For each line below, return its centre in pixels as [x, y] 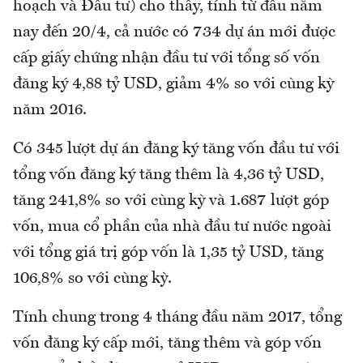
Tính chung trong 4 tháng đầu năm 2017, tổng [177, 317]
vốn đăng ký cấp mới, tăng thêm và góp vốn [167, 343]
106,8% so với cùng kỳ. [92, 278]
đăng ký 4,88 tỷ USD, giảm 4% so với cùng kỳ [173, 84]
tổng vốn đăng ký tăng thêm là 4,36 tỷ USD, [169, 175]
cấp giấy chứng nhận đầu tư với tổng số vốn [167, 58]
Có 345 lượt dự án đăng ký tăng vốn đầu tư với [176, 149]
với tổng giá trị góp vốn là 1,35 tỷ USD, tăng [168, 252]
